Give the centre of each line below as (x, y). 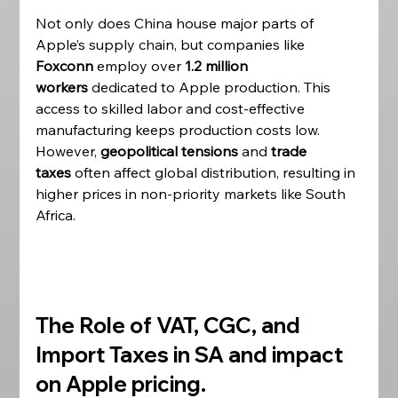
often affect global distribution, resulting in (215, 172)
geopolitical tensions (170, 151)
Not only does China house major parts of (177, 23)
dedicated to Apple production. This (211, 87)
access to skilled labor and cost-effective (172, 108)
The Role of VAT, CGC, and (171, 325)
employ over (139, 66)
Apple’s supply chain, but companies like (172, 44)
